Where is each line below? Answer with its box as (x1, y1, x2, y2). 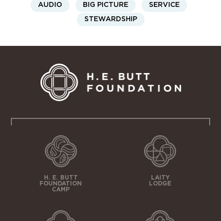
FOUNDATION (39, 180, 82, 186)
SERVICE (148, 1, 180, 9)
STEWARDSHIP (84, 16, 137, 23)
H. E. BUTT (43, 174, 78, 181)
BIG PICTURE (82, 1, 128, 9)
